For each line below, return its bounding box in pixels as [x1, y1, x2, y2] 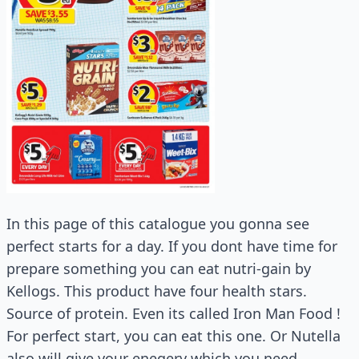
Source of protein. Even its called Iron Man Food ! [6, 303, 341, 323]
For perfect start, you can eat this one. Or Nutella [6, 325, 341, 345]
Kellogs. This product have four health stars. [6, 280, 307, 301]
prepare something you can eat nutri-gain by [6, 258, 311, 278]
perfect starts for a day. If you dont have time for [6, 236, 337, 256]
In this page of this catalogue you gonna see [6, 213, 309, 233]
